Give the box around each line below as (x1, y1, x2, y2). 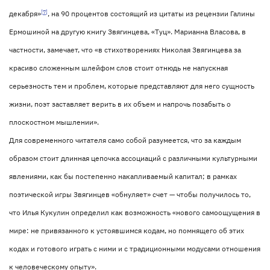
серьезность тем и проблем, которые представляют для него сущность (9, 81, 254, 90)
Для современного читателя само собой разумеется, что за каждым (9, 136, 241, 145)
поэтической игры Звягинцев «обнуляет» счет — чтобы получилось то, (9, 190, 251, 199)
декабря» (9, 9, 41, 18)
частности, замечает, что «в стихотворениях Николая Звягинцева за (9, 45, 241, 54)
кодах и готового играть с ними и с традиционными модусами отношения (9, 244, 260, 253)
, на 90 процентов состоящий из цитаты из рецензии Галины (48, 9, 255, 18)
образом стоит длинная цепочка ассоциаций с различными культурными (9, 154, 257, 163)
